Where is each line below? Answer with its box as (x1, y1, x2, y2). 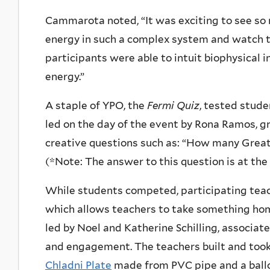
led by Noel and (45, 222, 124, 234)
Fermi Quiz (147, 99, 199, 112)
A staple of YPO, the (45, 99, 147, 112)
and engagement (45, 240, 130, 253)
